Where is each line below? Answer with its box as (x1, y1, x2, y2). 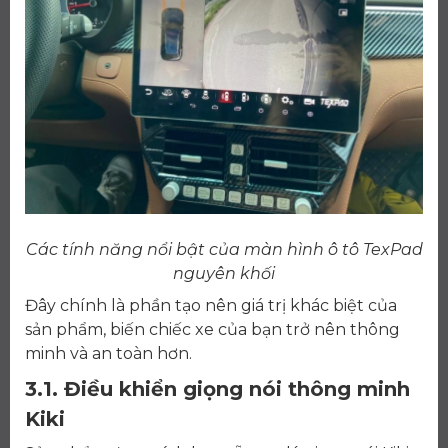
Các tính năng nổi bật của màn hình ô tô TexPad (25, 240, 423, 260)
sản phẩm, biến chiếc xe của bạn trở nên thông (25, 320, 400, 340)
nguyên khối (173, 264, 275, 284)
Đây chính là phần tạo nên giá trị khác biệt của (25, 296, 397, 316)
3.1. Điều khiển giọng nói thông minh (25, 377, 410, 402)
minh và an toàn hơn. (25, 344, 192, 364)
